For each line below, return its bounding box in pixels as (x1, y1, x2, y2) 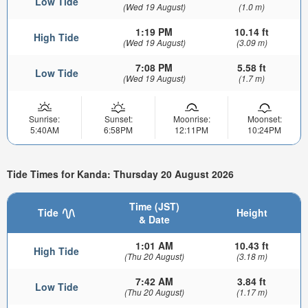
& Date (138, 212, 170, 226)
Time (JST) (129, 199, 179, 213)
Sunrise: (29, 112, 60, 124)
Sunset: (104, 112, 133, 124)
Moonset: (247, 112, 282, 124)
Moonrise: (173, 112, 210, 124)
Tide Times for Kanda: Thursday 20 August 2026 (7, 167, 234, 181)
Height (236, 205, 267, 219)
